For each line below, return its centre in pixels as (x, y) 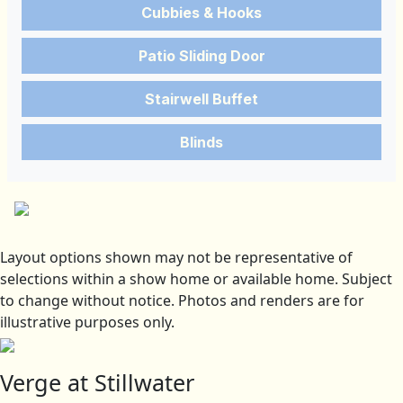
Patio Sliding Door (201, 56)
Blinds (201, 143)
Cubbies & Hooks (201, 13)
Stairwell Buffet (201, 99)
